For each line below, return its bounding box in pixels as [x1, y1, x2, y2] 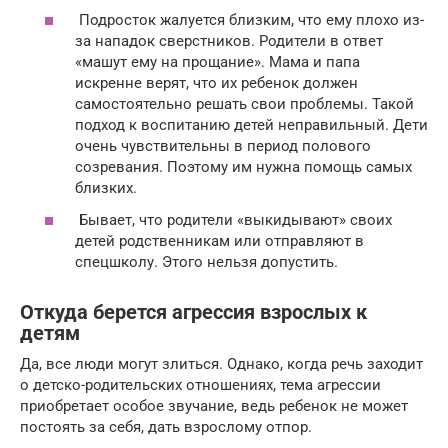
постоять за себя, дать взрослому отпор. [20, 417, 312, 436]
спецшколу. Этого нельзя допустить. [75, 252, 338, 271]
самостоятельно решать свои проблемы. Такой [75, 95, 414, 114]
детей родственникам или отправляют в [75, 231, 364, 250]
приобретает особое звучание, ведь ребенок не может [20, 396, 408, 415]
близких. [75, 179, 137, 198]
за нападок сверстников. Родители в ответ [75, 32, 383, 51]
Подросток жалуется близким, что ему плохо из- [75, 11, 424, 30]
